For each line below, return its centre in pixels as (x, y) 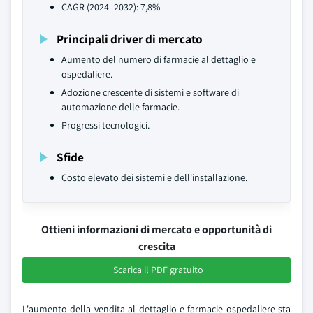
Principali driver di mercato (130, 39)
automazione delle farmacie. (121, 107)
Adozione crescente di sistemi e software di (150, 92)
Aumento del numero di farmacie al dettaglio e (159, 59)
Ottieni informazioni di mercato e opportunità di (156, 230)
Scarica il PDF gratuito (158, 270)
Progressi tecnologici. (105, 125)
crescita (156, 246)
